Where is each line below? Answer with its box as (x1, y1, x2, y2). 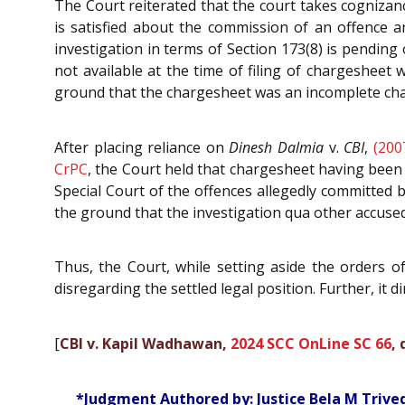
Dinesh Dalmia (229, 137, 325, 157)
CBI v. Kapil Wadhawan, (60, 334, 231, 354)
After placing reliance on (54, 137, 230, 157)
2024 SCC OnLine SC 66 (231, 334, 391, 354)
